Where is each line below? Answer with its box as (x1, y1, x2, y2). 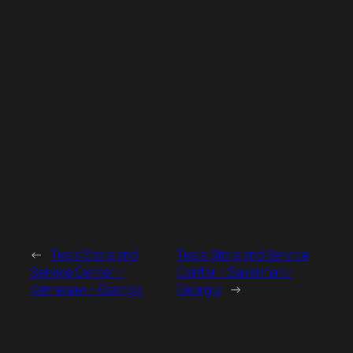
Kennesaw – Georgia (30, 281, 143, 299)
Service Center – (30, 263, 124, 281)
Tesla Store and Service (176, 246, 309, 264)
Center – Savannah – (176, 263, 294, 281)
